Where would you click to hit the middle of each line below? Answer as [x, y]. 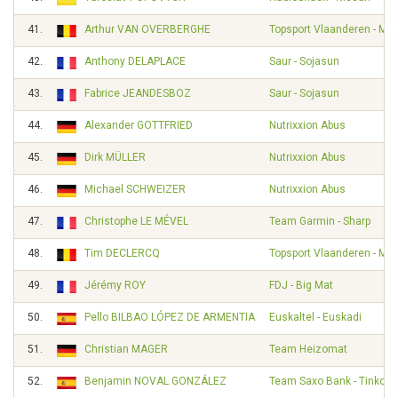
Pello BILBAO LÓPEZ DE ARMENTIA [170, 317]
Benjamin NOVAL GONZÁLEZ [155, 381]
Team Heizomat [308, 349]
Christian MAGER [126, 349]
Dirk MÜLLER [115, 157]
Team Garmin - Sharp [320, 221]
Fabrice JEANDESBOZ [138, 93]
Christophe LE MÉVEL [136, 221]
